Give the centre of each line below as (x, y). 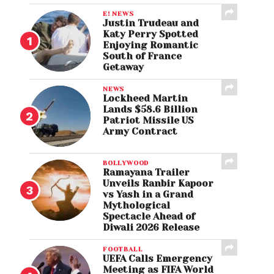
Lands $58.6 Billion (150, 109)
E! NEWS (118, 13)
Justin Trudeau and (151, 23)
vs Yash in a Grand (148, 194)
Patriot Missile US (148, 120)
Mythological (136, 206)
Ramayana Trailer (146, 172)
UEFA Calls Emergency (157, 259)
